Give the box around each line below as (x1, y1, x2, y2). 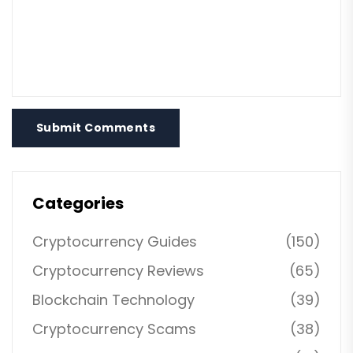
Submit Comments (36, 119, 156, 136)
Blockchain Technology (32, 289, 195, 310)
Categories (32, 191, 124, 214)
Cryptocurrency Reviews (32, 260, 204, 281)
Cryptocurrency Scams (32, 318, 196, 339)
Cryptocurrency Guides (32, 231, 197, 251)
